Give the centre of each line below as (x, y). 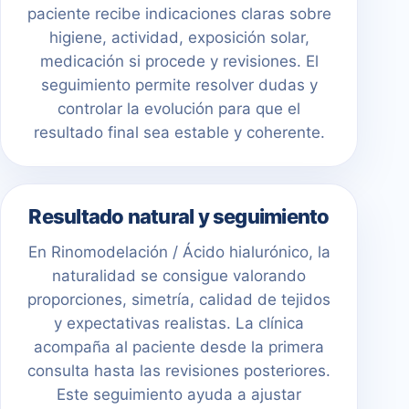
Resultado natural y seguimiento (179, 217)
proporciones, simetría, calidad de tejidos (179, 300)
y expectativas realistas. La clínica (179, 324)
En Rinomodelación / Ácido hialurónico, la (179, 252)
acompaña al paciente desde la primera (179, 347)
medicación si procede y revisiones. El (179, 62)
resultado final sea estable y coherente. (179, 133)
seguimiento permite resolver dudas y (179, 85)
